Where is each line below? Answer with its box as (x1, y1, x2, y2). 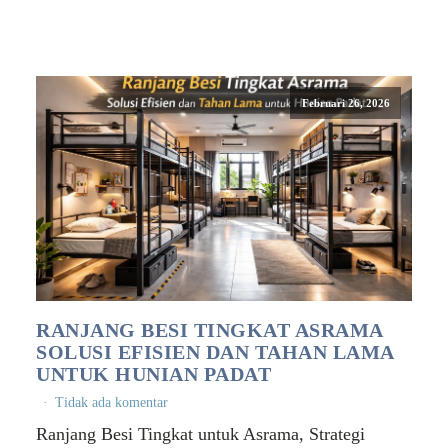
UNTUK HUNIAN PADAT (36, 363, 271, 386)
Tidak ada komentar (55, 395, 168, 411)
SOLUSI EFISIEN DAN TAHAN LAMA (36, 341, 394, 364)
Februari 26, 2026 (301, 96, 390, 109)
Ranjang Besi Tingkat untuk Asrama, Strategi (36, 424, 365, 445)
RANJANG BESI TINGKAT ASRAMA (36, 319, 383, 342)
